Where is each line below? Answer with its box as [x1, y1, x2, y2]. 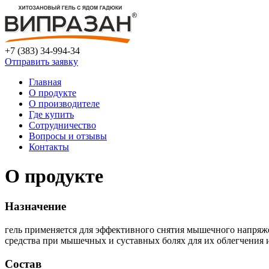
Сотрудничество [29, 119, 96, 130]
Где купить [29, 109, 74, 119]
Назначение [5, 200, 66, 213]
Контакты [29, 141, 69, 152]
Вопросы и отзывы [29, 130, 107, 141]
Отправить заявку [5, 56, 78, 67]
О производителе [29, 98, 100, 109]
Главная [29, 76, 61, 87]
